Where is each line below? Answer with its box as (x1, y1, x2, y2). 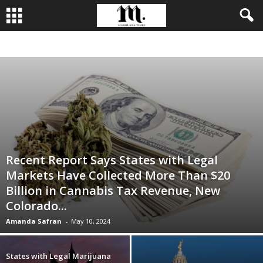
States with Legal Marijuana (6, 251, 111, 262)
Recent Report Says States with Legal (6, 152, 218, 168)
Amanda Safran (6, 217, 62, 226)
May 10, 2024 (71, 217, 110, 226)
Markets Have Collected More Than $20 (6, 167, 230, 184)
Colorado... (6, 198, 67, 214)
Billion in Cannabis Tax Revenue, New (6, 183, 220, 199)
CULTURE (125, 40, 151, 48)
